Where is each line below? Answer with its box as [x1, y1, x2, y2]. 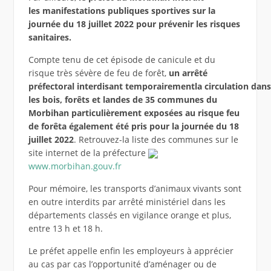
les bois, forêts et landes [28, 94, 132, 106]
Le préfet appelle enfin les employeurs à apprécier [28, 245, 233, 257]
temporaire [122, 80, 172, 93]
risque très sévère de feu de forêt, [28, 67, 169, 79]
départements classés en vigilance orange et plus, [28, 209, 231, 221]
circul [201, 80, 227, 93]
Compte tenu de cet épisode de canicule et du [28, 54, 215, 66]
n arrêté [174, 67, 207, 79]
